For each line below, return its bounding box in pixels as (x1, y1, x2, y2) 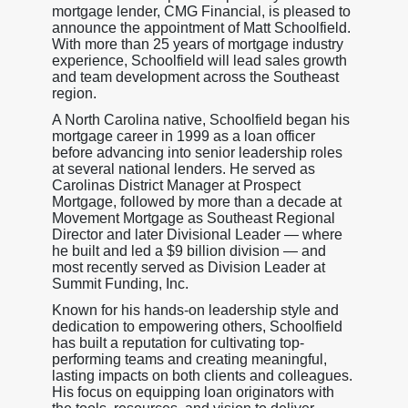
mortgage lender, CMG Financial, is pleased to (51, 3, 351, 19)
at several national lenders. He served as (51, 160, 315, 177)
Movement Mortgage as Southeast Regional (51, 209, 335, 226)
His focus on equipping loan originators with (51, 383, 334, 400)
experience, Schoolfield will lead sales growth (51, 52, 347, 68)
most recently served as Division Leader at (51, 259, 325, 275)
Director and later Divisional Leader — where (51, 226, 342, 242)
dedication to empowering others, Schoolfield (51, 318, 342, 334)
